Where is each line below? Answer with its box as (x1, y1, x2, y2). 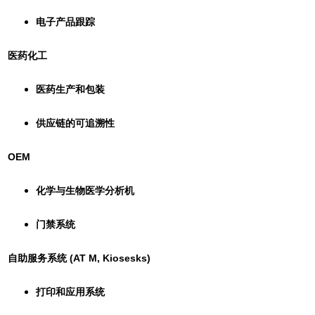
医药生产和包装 (36, 83, 105, 95)
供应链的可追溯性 (36, 117, 115, 129)
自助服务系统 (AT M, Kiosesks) (8, 252, 150, 264)
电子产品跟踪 (36, 15, 95, 27)
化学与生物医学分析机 (36, 184, 134, 196)
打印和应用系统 (36, 285, 105, 297)
